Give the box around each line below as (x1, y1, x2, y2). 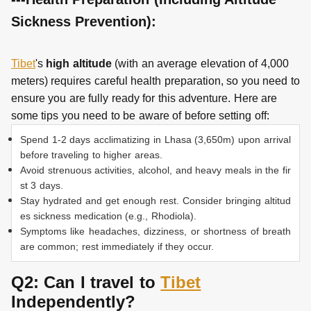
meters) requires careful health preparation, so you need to (11, 75, 300, 87)
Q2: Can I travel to (11, 273, 161, 292)
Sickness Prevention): (11, 14, 157, 30)
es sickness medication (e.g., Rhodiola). (20, 210, 196, 222)
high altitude (43, 58, 112, 70)
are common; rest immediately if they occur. (20, 241, 214, 253)
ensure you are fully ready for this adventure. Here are (11, 92, 278, 105)
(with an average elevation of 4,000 (111, 58, 289, 70)
